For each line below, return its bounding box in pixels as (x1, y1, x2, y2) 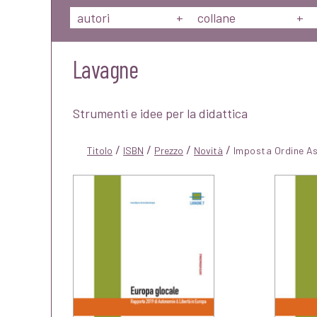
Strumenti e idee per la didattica (73, 105, 248, 121)
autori (77, 10, 110, 25)
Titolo (87, 144, 113, 156)
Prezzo (154, 144, 183, 156)
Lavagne (73, 54, 139, 83)
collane (197, 10, 236, 25)
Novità (194, 144, 223, 156)
